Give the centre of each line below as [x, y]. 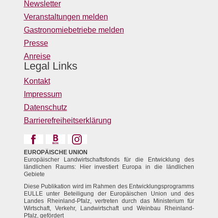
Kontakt [37, 81]
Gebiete [34, 174]
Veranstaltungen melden [66, 17]
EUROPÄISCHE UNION [55, 153]
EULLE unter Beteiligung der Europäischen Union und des [109, 194]
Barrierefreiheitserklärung [67, 121]
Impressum [43, 94]
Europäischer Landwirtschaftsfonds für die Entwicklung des [109, 160]
